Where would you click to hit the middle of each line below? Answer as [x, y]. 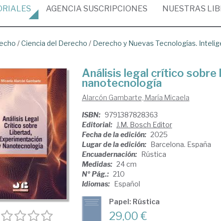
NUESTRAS [185, 9]
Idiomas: [96, 184]
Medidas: [98, 164]
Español [127, 184]
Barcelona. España [181, 144]
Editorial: [98, 125]
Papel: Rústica [134, 202]
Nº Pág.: [96, 174]
